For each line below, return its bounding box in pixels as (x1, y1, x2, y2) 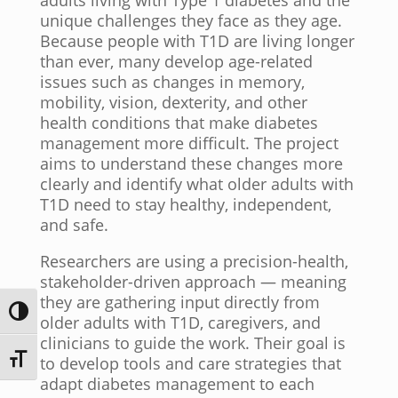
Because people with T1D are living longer (39, 30, 354, 52)
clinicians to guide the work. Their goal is (39, 332, 346, 354)
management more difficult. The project (39, 132, 338, 154)
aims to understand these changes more (39, 153, 343, 174)
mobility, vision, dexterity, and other (39, 92, 307, 113)
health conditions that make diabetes (39, 112, 318, 133)
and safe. (39, 214, 108, 235)
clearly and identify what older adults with (39, 173, 354, 195)
